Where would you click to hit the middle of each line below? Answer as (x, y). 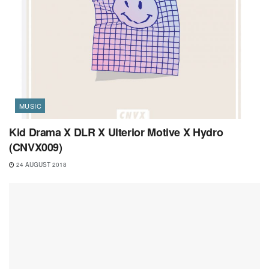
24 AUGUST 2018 (41, 165)
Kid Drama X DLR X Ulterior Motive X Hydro (116, 132)
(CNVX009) (36, 147)
